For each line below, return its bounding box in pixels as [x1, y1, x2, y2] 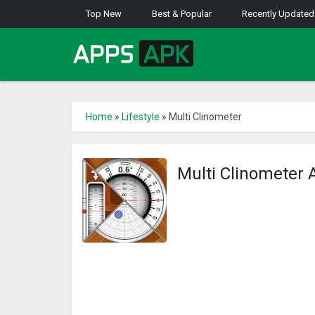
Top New [86, 8, 122, 19]
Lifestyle [122, 111, 160, 122]
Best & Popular [152, 8, 212, 19]
